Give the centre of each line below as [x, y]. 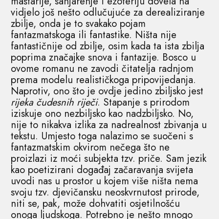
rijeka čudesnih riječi [54, 102]
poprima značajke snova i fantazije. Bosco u [104, 57]
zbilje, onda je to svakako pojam [78, 23]
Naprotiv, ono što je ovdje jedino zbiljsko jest [107, 91]
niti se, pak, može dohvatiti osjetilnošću [96, 203]
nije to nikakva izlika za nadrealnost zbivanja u [109, 125]
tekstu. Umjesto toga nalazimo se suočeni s [102, 136]
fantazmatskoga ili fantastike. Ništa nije [94, 35]
